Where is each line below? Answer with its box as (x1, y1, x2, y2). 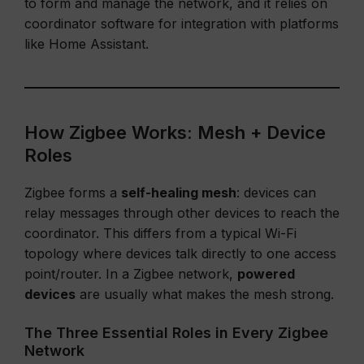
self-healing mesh (121, 184, 236, 201)
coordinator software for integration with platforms (24, 15, 339, 32)
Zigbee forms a (24, 184, 121, 201)
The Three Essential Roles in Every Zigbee (24, 324, 328, 341)
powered (237, 266, 295, 282)
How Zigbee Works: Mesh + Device (24, 122, 326, 143)
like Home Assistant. (24, 36, 149, 52)
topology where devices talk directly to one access (24, 245, 336, 262)
